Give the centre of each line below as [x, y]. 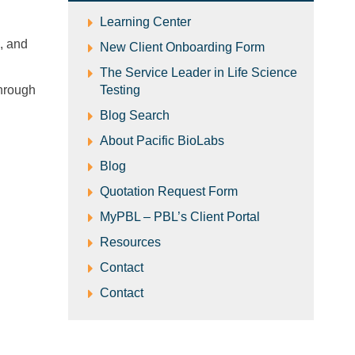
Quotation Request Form [169, 191]
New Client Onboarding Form [182, 47]
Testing [120, 90]
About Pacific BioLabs [162, 140]
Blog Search [135, 115]
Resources [130, 242]
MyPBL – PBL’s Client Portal [180, 216]
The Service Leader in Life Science [198, 72]
